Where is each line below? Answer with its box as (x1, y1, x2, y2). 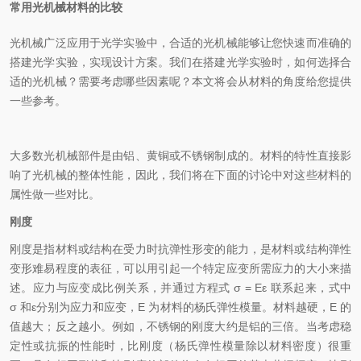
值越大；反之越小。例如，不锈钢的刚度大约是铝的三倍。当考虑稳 (10, 320, 351, 333)
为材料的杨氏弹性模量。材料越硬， (148, 301, 330, 313)
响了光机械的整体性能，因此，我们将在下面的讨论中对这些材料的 (10, 168, 351, 181)
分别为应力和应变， (36, 301, 139, 313)
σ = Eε (234, 281, 271, 294)
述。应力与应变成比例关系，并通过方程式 (10, 281, 230, 294)
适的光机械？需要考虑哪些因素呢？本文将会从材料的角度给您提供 (10, 75, 351, 88)
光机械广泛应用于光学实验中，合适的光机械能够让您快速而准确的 (10, 36, 351, 49)
